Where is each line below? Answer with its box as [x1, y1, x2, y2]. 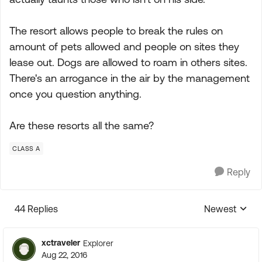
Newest [204, 204, 236, 214]
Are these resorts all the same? [9, 119, 154, 132]
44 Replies [15, 204, 58, 214]
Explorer [83, 238, 113, 248]
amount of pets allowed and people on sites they [9, 40, 239, 53]
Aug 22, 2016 [42, 250, 87, 260]
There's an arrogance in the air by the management [9, 72, 250, 84]
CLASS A [12, 145, 40, 152]
